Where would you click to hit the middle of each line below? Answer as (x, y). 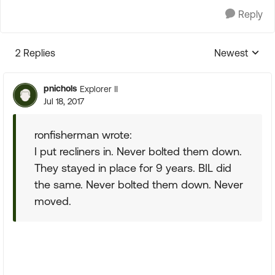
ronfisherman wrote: (83, 135)
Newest (231, 53)
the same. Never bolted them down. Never (139, 184)
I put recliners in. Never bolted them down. (138, 151)
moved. (53, 201)
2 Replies (35, 53)
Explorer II (99, 89)
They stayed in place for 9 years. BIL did (133, 168)
